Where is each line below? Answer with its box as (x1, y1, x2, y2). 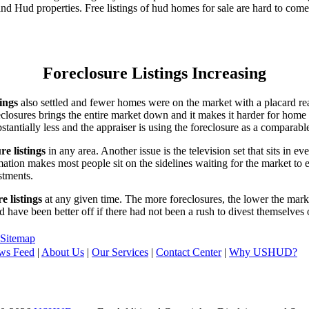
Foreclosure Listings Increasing (43, 63, 266, 82)
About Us (41, 246, 84, 258)
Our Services (92, 246, 148, 258)
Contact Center (156, 246, 221, 258)
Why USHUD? (229, 246, 297, 258)
